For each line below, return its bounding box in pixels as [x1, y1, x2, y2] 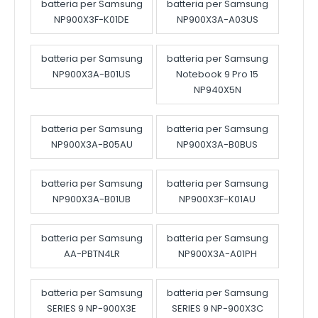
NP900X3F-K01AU [179, 192, 256, 207]
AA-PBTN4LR [63, 247, 120, 261]
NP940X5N [193, 83, 241, 97]
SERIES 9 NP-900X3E [47, 302, 137, 316]
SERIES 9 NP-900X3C [171, 302, 263, 316]
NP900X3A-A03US [176, 13, 258, 27]
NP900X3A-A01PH [177, 247, 257, 261]
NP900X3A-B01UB [53, 192, 131, 207]
